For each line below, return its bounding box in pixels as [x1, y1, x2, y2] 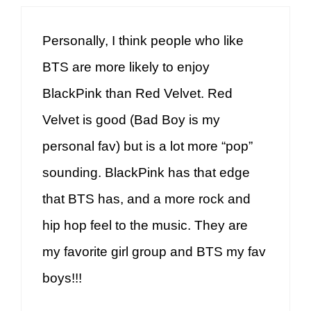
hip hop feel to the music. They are [42, 217, 248, 233]
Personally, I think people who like [42, 33, 244, 48]
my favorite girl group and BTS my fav [42, 244, 266, 259]
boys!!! [42, 270, 82, 285]
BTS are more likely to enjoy [42, 59, 210, 74]
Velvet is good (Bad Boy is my [42, 112, 220, 127]
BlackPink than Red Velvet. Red [42, 85, 233, 101]
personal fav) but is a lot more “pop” [42, 138, 253, 153]
